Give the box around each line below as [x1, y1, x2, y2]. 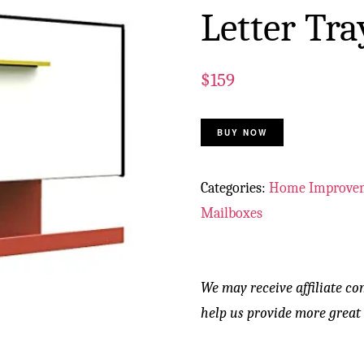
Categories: [201, 180, 270, 197]
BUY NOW [217, 127, 268, 138]
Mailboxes [201, 205, 263, 222]
